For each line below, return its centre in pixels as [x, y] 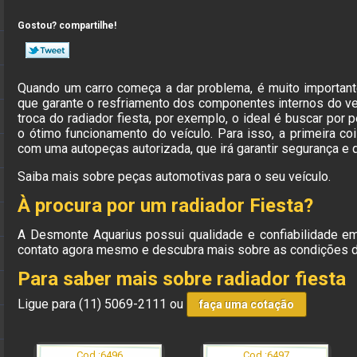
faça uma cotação [247, 304]
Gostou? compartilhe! [67, 25]
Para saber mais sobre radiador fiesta [182, 279]
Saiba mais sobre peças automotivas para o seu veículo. [175, 176]
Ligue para [49, 304]
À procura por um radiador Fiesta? [166, 205]
